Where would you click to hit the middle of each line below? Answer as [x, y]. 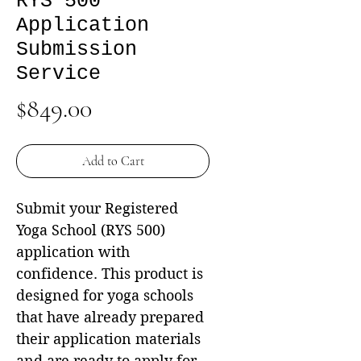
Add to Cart [113, 161]
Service [58, 74]
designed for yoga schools [105, 295]
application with [73, 252]
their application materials [108, 339]
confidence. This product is [110, 274]
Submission [77, 50]
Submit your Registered [97, 208]
